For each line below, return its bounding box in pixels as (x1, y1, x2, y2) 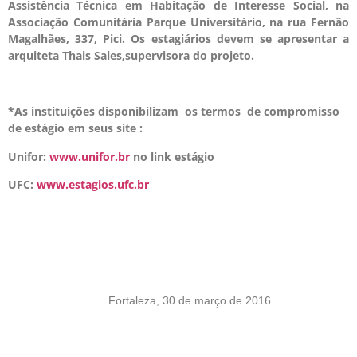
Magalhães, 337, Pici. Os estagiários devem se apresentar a (8, 30, 349, 46)
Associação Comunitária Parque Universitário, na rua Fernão (8, 14, 349, 29)
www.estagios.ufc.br (37, 177, 149, 193)
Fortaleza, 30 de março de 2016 (108, 293, 272, 307)
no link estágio (130, 148, 214, 164)
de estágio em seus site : (8, 120, 143, 136)
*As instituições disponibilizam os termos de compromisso (8, 104, 339, 120)
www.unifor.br (49, 148, 130, 164)
